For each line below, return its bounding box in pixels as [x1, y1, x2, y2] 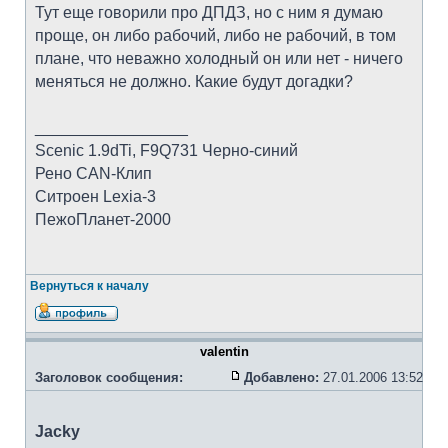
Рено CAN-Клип [35, 165, 152, 182]
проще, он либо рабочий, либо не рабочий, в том [35, 27, 396, 44]
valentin [199, 344, 249, 359]
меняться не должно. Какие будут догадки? [35, 73, 353, 90]
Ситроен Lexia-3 [35, 188, 156, 205]
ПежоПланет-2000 [35, 211, 171, 228]
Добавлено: [244, 370, 319, 385]
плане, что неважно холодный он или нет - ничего [35, 50, 403, 67]
